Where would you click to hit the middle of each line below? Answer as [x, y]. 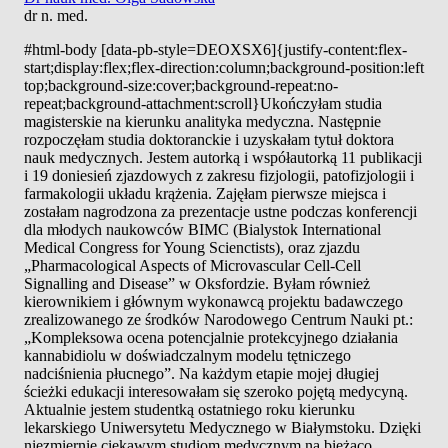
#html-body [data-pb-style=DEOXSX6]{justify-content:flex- [215, 49]
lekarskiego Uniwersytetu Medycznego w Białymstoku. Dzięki [222, 427]
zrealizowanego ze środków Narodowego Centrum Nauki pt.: [218, 319]
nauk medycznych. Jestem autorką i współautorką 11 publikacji [223, 157]
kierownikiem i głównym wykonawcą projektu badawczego [213, 301]
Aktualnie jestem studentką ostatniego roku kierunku [189, 409]
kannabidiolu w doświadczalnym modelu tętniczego [187, 355]
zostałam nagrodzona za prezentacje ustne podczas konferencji [220, 211]
